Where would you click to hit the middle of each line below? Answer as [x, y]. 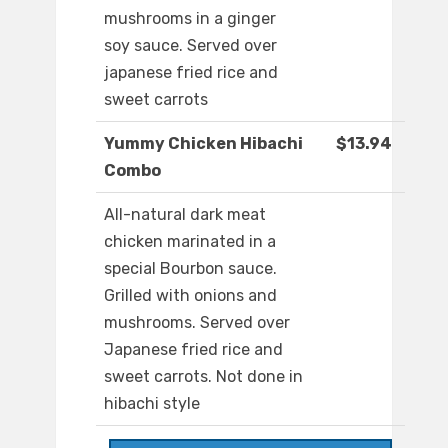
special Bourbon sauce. [190, 269]
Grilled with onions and [190, 296]
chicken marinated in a [190, 242]
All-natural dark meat [185, 215]
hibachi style [152, 404]
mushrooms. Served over [197, 323]
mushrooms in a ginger [190, 19]
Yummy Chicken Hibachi [203, 144]
